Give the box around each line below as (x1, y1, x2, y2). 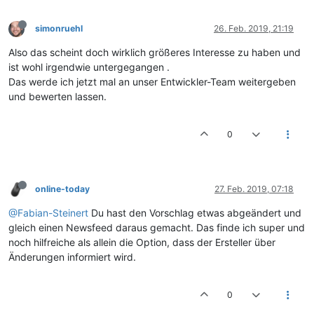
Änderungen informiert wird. (8, 251, 136, 263)
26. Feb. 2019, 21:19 (214, 23, 294, 34)
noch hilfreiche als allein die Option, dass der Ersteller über (8, 236, 275, 248)
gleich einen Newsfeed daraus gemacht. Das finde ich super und (8, 221, 305, 233)
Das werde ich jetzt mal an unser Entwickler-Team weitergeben (8, 76, 296, 88)
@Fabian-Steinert (8, 207, 88, 219)
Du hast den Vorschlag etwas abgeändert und (88, 207, 301, 219)
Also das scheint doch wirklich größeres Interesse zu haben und (8, 46, 301, 58)
